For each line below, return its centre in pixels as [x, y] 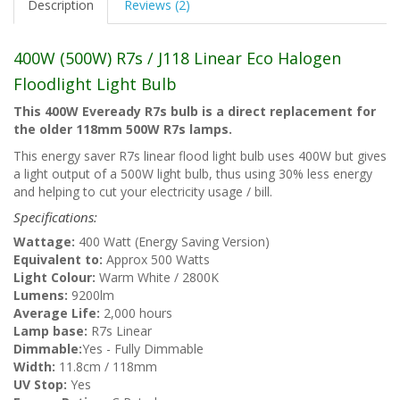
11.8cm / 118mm [106, 366]
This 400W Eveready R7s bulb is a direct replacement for [195, 111]
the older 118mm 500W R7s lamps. [123, 129]
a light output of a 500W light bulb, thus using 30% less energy [193, 173]
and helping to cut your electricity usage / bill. [143, 191]
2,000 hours [136, 312]
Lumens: [41, 295]
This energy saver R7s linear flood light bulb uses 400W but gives [200, 155]
